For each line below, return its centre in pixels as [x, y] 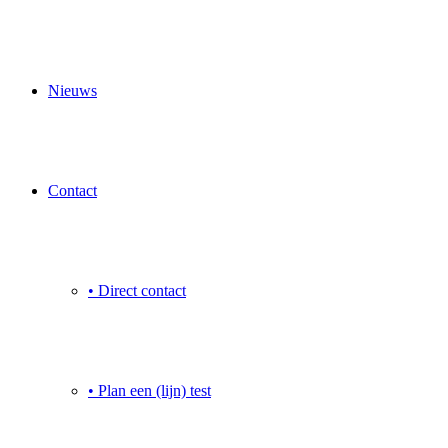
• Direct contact [137, 290]
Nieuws [72, 90]
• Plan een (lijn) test [149, 390]
